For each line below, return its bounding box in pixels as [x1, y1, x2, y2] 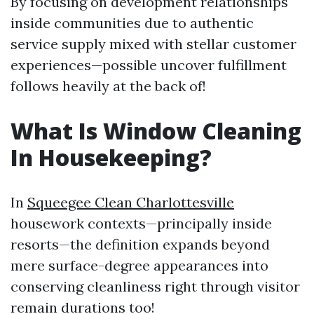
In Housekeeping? [11, 142, 212, 172]
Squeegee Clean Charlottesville [27, 193, 234, 211]
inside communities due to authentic [11, 14, 254, 32]
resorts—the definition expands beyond [11, 235, 270, 253]
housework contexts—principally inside [11, 214, 272, 232]
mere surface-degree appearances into [11, 257, 268, 274]
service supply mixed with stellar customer [11, 35, 296, 53]
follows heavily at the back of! [11, 77, 206, 95]
